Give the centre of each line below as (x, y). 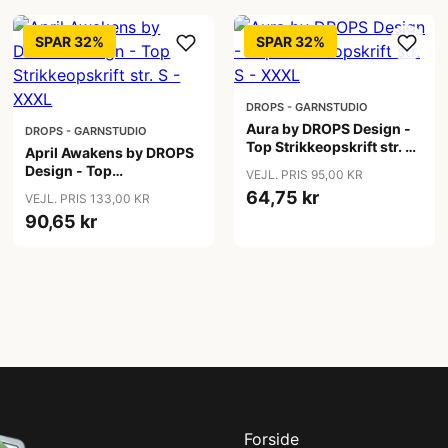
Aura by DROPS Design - (328, 128)
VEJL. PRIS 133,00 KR (88, 198)
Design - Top (69, 170)
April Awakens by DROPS (110, 152)
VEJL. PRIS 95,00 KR (304, 174)
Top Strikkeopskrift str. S (329, 146)
